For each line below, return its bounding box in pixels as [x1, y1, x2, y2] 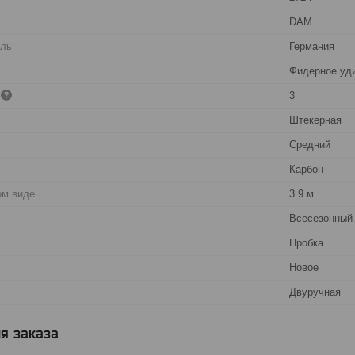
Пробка [289, 236, 323, 249]
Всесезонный [289, 212, 353, 224]
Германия [289, 40, 334, 52]
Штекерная [289, 113, 342, 126]
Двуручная [289, 285, 341, 298]
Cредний [289, 138, 330, 151]
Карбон [289, 162, 323, 175]
